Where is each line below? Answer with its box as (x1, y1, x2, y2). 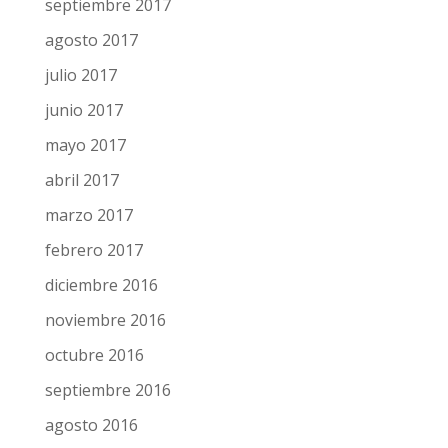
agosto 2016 (44, 413, 138, 436)
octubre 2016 (44, 343, 144, 366)
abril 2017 (44, 168, 119, 191)
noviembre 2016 (44, 308, 166, 331)
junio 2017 (44, 98, 123, 121)
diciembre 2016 (44, 273, 158, 296)
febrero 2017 (44, 238, 143, 261)
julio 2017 (44, 63, 117, 86)
